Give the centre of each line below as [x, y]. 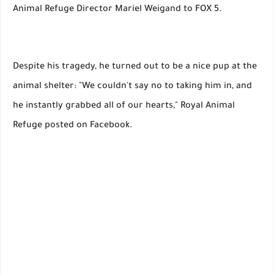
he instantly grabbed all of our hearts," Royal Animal [124, 107]
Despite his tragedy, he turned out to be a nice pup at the [135, 68]
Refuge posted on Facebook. [73, 126]
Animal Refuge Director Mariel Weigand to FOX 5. [117, 10]
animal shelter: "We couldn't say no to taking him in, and [132, 87]
